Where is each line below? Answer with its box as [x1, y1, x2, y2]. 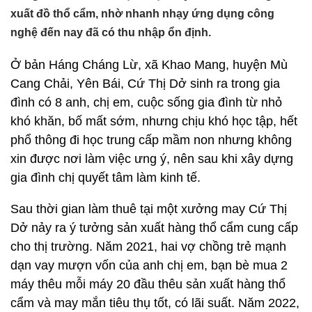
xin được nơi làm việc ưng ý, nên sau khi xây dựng [10, 152, 293, 166]
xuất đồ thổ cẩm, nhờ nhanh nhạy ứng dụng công [10, 8, 274, 19]
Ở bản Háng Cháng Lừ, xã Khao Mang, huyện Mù [10, 58, 288, 72]
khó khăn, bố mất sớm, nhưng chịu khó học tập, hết [10, 114, 297, 128]
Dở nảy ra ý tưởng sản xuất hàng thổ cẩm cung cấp [10, 221, 298, 235]
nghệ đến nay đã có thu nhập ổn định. [10, 26, 211, 38]
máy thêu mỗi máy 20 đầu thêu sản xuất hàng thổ [10, 277, 286, 291]
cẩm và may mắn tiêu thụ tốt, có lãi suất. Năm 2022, [10, 296, 299, 310]
